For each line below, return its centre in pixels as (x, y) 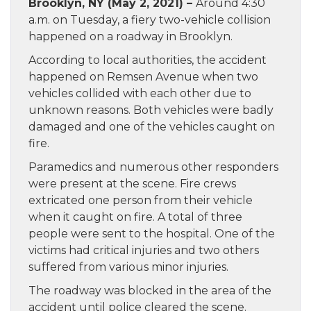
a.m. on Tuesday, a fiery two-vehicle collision (150, 20)
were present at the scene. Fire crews (132, 184)
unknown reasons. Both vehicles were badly (151, 110)
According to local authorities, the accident (148, 60)
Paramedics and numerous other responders (153, 167)
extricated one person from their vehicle (141, 201)
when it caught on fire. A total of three (135, 217)
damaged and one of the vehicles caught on (152, 127)
